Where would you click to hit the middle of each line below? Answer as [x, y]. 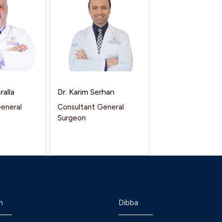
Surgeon [72, 118]
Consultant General [91, 107]
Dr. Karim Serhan [86, 92]
